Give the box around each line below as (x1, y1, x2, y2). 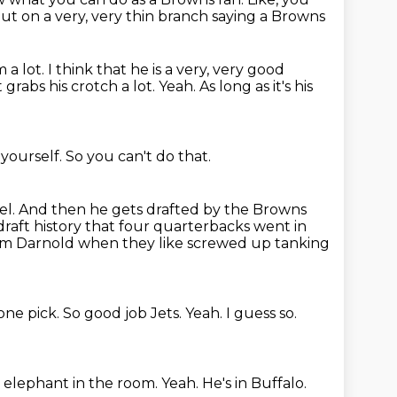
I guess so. (226, 305, 297, 322)
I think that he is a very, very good (48, 61, 284, 78)
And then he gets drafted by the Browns (19, 201, 307, 218)
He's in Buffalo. (202, 375, 307, 392)
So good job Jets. (63, 305, 185, 322)
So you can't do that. (66, 148, 211, 165)
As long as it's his (199, 78, 313, 95)
